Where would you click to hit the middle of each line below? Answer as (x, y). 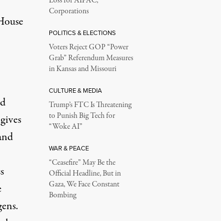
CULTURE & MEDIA (75, 91)
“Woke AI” (65, 127)
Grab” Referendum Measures (91, 58)
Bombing (62, 195)
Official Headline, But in (85, 174)
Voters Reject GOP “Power (88, 47)
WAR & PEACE (69, 148)
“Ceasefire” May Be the (82, 163)
